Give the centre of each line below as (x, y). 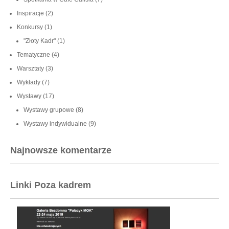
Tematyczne (33, 54)
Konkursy (30, 27)
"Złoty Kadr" (40, 41)
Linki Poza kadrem (51, 185)
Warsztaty (30, 68)
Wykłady (29, 82)
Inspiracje (30, 13)
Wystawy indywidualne (55, 123)
